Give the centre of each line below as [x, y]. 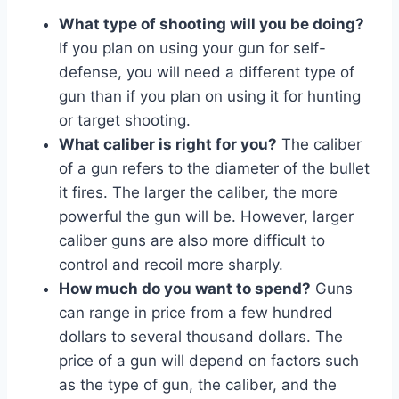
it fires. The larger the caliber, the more [198, 192]
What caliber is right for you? [168, 144]
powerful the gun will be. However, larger [206, 216]
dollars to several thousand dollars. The [201, 336]
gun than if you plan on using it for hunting [210, 96]
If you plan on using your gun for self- [192, 48]
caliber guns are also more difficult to [192, 240]
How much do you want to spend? [185, 288]
